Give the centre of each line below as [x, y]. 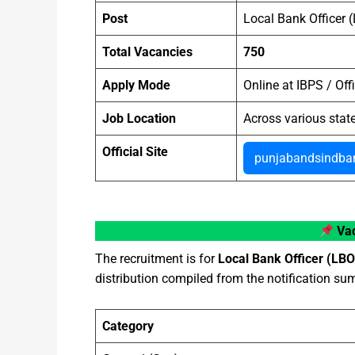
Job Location [139, 119]
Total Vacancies [147, 52]
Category [128, 326]
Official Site [135, 152]
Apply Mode [136, 86]
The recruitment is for [157, 259]
